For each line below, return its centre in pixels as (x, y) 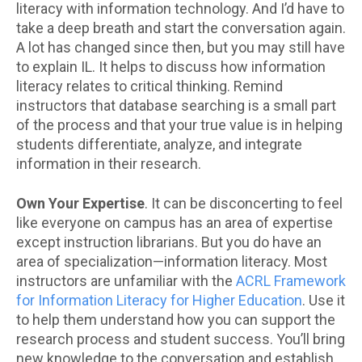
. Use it (324, 301)
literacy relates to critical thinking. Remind (149, 86)
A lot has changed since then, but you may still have (181, 48)
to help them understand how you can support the (176, 320)
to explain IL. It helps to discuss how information (171, 67)
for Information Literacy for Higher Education (159, 301)
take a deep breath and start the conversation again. (181, 28)
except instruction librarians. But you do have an (169, 242)
